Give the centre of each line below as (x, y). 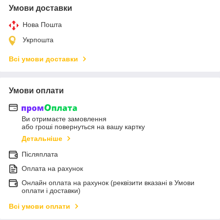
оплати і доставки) (51, 191)
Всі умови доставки (43, 59)
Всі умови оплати (40, 206)
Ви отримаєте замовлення (64, 119)
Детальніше (42, 139)
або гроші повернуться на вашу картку (83, 127)
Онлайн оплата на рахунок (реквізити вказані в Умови (108, 183)
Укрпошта (38, 40)
